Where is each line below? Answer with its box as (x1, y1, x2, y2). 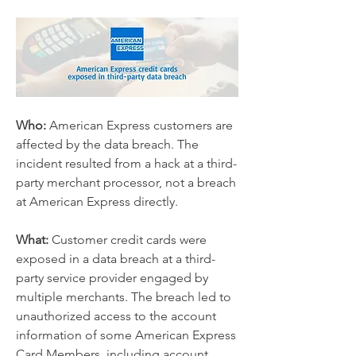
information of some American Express (16, 327, 236, 342)
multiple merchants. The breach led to (16, 289, 231, 304)
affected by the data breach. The (16, 137, 199, 152)
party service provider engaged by (16, 270, 208, 285)
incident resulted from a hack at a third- (16, 156, 237, 171)
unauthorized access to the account (16, 308, 216, 323)
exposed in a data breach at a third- (16, 251, 215, 266)
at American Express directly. (16, 194, 178, 209)
